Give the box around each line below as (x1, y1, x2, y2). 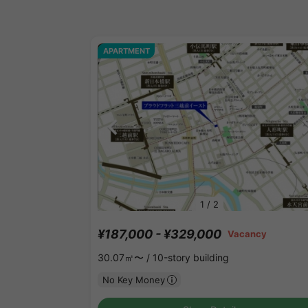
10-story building (153, 252, 229, 264)
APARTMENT (102, 46, 150, 56)
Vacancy (228, 228, 267, 240)
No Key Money (102, 274, 165, 285)
